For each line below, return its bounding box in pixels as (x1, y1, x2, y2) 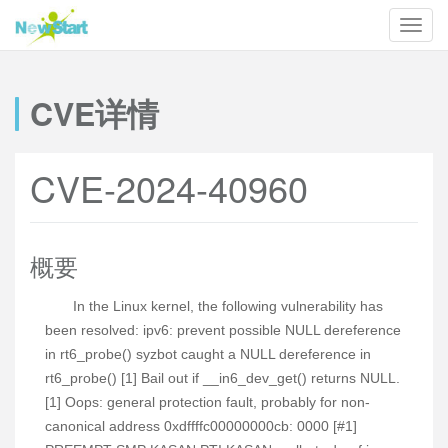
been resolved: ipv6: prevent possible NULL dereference (45, 322, 401, 338)
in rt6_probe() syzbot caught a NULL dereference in (45, 346, 371, 362)
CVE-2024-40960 (30, 162, 308, 213)
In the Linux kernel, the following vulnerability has (73, 298, 383, 314)
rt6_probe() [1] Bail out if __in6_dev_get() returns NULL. (45, 370, 400, 386)
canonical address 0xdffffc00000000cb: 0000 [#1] (45, 418, 357, 434)
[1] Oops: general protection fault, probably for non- (45, 394, 370, 410)
